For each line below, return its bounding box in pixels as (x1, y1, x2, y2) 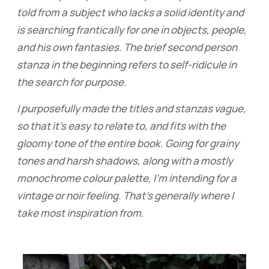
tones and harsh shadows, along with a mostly (16, 153, 233, 168)
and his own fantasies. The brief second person (16, 40, 237, 54)
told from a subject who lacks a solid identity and (16, 5, 244, 19)
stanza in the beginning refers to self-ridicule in (16, 57, 237, 71)
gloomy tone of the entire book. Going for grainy (16, 136, 239, 150)
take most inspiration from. (16, 205, 144, 220)
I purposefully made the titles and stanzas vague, (16, 101, 246, 115)
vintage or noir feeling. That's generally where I (16, 188, 234, 202)
